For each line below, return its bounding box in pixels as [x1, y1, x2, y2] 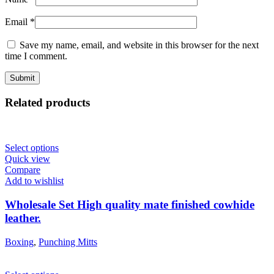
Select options [5, 143, 59, 154]
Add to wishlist [5, 176, 64, 187]
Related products [5, 95, 90, 109]
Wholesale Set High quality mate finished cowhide [5, 198, 254, 212]
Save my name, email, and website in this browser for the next [20, 40, 259, 51]
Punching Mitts [39, 236, 97, 247]
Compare [5, 165, 40, 176]
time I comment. [5, 51, 67, 62]
